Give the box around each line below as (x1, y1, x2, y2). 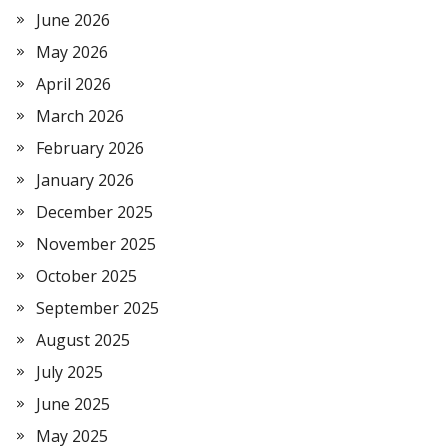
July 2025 (36, 361, 103, 383)
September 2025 (36, 297, 159, 319)
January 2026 (36, 169, 134, 191)
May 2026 (36, 41, 108, 63)
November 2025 (36, 233, 156, 255)
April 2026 (36, 73, 111, 95)
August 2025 (36, 329, 130, 351)
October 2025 (36, 265, 137, 287)
